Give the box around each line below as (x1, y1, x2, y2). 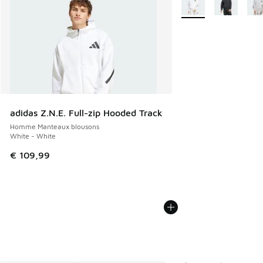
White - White (10, 131, 56, 141)
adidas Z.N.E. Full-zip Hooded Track (10, 107, 163, 119)
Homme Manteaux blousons (10, 122, 99, 131)
